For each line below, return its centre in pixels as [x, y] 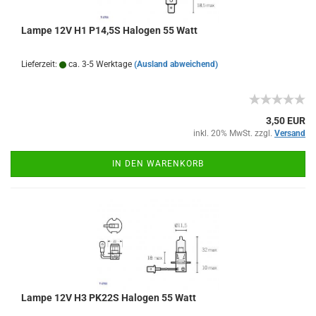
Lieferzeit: [40, 64]
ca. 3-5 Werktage [99, 64]
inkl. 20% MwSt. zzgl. [234, 133]
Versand [290, 133]
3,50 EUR [286, 121]
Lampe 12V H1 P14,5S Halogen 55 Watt [109, 30]
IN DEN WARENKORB [158, 164]
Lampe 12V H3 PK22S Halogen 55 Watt [109, 298]
